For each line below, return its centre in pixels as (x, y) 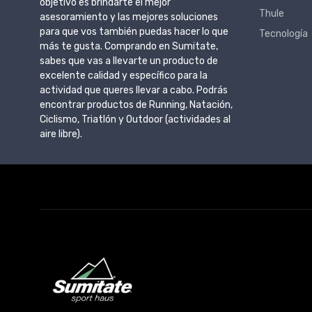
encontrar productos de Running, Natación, (136, 104)
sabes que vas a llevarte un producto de (129, 61)
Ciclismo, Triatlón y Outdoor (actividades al (135, 119)
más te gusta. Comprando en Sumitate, (129, 46)
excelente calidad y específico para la (124, 75)
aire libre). (61, 134)
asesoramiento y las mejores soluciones (129, 17)
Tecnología (283, 33)
